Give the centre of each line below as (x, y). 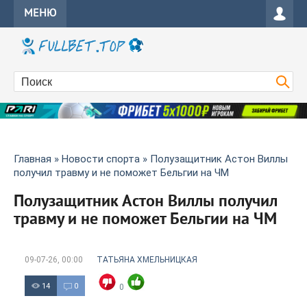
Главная (33, 159)
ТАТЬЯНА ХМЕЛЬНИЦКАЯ (147, 260)
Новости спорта (101, 159)
